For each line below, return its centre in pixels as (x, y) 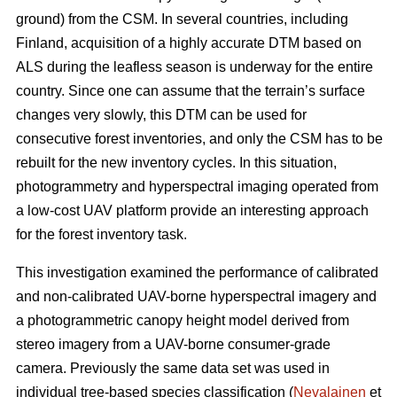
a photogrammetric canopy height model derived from (183, 321)
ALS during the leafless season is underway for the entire (195, 67)
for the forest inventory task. (101, 235)
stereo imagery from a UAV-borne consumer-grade (173, 345)
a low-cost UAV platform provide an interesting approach (192, 211)
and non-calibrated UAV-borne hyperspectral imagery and (196, 297)
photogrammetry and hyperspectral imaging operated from (197, 187)
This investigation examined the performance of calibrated (197, 273)
